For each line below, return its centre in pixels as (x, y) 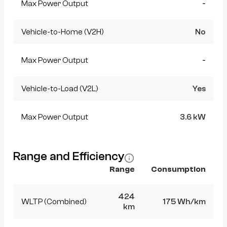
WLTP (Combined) (54, 202)
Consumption (178, 169)
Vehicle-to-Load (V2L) (60, 89)
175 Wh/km (184, 202)
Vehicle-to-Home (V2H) (63, 32)
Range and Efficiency (69, 157)
